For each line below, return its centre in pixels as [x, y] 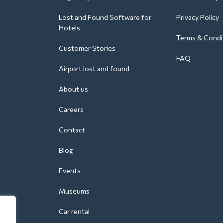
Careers [71, 109]
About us [73, 89]
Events [70, 170]
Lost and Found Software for [105, 17]
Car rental [74, 211]
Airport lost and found [94, 68]
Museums [74, 191]
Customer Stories [87, 48]
